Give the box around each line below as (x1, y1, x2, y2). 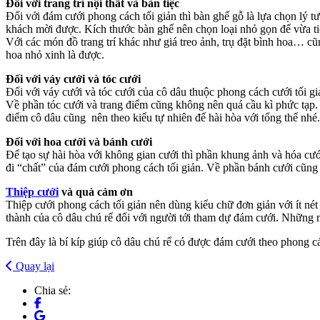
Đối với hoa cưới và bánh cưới (6, 135, 152, 148)
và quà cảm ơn (59, 185, 133, 198)
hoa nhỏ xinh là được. (6, 48, 104, 61)
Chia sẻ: (34, 284, 71, 296)
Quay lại (16, 259, 54, 272)
